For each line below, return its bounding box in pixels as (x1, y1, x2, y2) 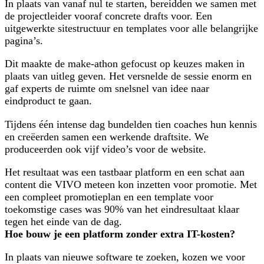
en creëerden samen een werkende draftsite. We (5, 130, 209, 143)
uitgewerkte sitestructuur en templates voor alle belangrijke (5, 22, 258, 34)
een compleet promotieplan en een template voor (5, 190, 213, 203)
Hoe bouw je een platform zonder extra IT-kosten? (5, 227, 235, 240)
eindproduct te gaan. (5, 95, 92, 107)
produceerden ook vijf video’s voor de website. (5, 143, 206, 155)
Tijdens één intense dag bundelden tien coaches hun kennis (5, 118, 257, 130)
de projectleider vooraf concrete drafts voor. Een (5, 9, 212, 22)
